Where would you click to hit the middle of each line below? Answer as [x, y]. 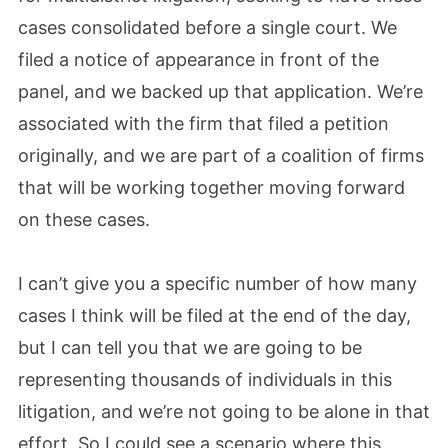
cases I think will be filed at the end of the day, [214, 315]
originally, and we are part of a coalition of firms [221, 155]
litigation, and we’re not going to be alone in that [224, 411]
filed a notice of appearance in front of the [198, 59]
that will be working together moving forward [211, 187]
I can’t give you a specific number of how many [217, 283]
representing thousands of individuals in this [205, 379]
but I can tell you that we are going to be [190, 347]
